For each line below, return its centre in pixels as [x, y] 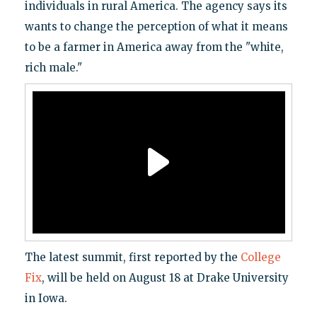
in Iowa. [46, 298]
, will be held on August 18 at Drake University [165, 277]
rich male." [53, 67]
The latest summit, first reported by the [132, 257]
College [260, 257]
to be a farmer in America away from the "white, [154, 47]
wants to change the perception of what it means [156, 26]
